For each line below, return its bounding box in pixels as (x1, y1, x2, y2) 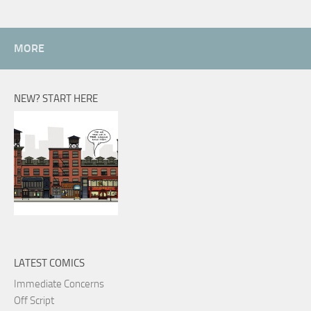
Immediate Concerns (14, 278, 104, 291)
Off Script (14, 294, 54, 308)
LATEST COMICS (14, 257, 85, 270)
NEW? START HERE (14, 92, 98, 106)
